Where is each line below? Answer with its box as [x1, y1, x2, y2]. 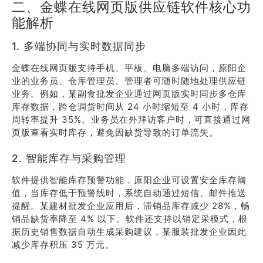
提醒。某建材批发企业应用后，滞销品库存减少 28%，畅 [12, 200, 250, 211]
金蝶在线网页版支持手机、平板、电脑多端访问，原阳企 [12, 62, 247, 73]
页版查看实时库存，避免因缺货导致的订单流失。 [12, 127, 218, 138]
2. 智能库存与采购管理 [12, 152, 126, 164]
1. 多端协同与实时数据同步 [12, 40, 146, 52]
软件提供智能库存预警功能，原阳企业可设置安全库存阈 [12, 174, 247, 186]
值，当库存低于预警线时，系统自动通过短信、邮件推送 [12, 187, 247, 198]
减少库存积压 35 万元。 [12, 239, 114, 250]
